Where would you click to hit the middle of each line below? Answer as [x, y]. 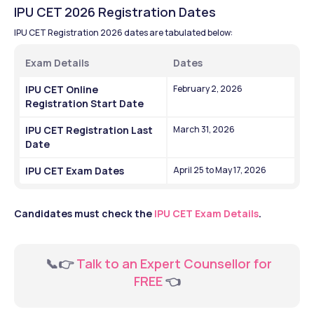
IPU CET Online [62, 89]
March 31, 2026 [204, 129]
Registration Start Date [84, 103]
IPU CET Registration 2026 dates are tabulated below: [123, 32]
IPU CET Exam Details [206, 213]
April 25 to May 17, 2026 [220, 170]
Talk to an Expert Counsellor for [174, 263]
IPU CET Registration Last [89, 130]
